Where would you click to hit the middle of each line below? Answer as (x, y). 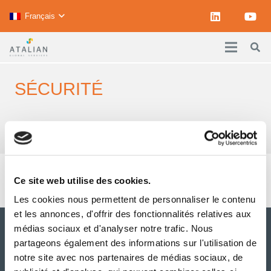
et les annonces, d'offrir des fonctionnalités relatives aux (133, 214)
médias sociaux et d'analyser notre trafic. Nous (114, 229)
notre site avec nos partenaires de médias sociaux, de (129, 258)
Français (40, 16)
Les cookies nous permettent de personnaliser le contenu (135, 200)
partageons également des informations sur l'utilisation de (135, 243)
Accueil (199, 133)
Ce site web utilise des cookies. (82, 180)
